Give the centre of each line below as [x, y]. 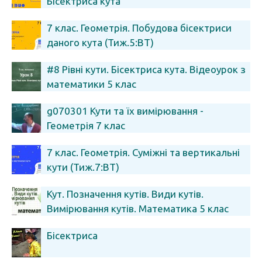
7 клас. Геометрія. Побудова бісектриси [139, 28]
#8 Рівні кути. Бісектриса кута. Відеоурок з [146, 69]
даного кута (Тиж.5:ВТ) [100, 42]
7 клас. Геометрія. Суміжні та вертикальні [143, 152]
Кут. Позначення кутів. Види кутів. [125, 194]
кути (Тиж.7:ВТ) [83, 167]
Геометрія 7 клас [86, 125]
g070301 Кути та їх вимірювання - [125, 111]
